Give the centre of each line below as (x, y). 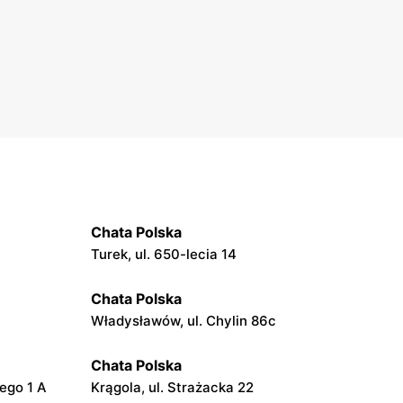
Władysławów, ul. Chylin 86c (184, 321)
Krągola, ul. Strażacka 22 (172, 388)
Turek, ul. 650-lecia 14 (164, 255)
